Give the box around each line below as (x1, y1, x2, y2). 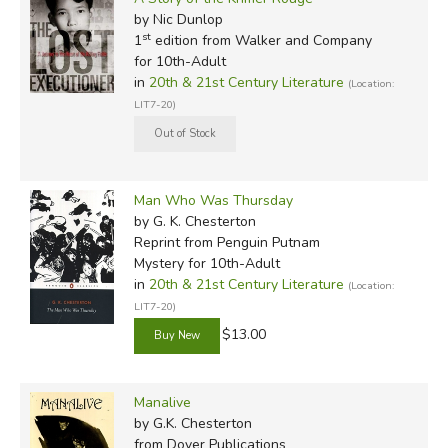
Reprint (133, 232, 180, 252)
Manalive (133, 392, 191, 412)
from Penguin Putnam (179, 232, 320, 252)
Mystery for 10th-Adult (133, 253, 280, 273)
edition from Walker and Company (150, 30, 372, 50)
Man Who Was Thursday (133, 190, 293, 210)
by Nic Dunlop (133, 9, 223, 29)
